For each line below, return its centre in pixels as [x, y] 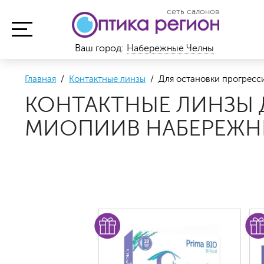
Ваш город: [99, 48]
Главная [40, 79]
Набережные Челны [170, 48]
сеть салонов [193, 11]
